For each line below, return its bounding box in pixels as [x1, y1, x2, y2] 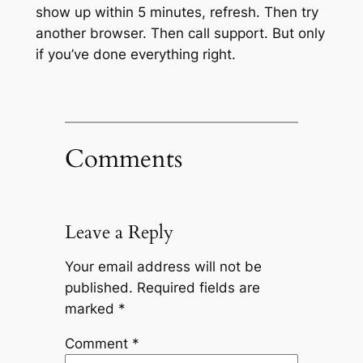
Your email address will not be [64, 258, 262, 275]
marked [64, 301, 118, 318]
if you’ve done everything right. [35, 46, 236, 63]
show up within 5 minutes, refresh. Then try [35, 4, 318, 21]
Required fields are [136, 280, 260, 297]
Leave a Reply [64, 219, 173, 245]
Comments [64, 141, 182, 176]
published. [64, 280, 133, 297]
